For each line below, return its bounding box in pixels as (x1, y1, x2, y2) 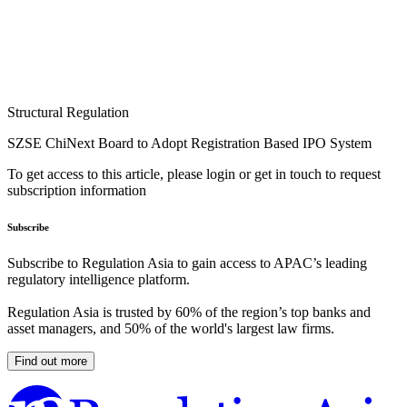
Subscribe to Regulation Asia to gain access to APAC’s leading (7, 255, 367, 272)
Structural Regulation (7, 104, 129, 121)
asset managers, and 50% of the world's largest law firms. (7, 321, 334, 337)
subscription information (7, 183, 146, 199)
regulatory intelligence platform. (7, 272, 190, 288)
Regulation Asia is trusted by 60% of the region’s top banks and (7, 304, 371, 321)
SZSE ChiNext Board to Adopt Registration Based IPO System (7, 135, 372, 152)
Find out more (15, 354, 87, 369)
